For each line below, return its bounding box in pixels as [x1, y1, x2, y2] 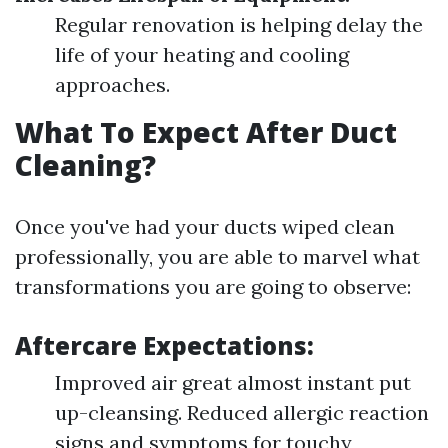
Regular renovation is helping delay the [55, 12, 423, 37]
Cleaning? [15, 146, 156, 184]
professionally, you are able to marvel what [15, 244, 420, 269]
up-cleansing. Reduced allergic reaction [55, 400, 429, 425]
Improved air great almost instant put [55, 370, 411, 395]
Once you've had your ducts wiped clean [15, 214, 395, 239]
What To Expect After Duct [15, 113, 397, 151]
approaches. [55, 72, 170, 97]
